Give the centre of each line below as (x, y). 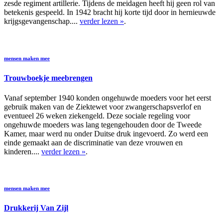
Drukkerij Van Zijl (36, 208)
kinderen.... (23, 151)
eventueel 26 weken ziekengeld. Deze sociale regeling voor (97, 115)
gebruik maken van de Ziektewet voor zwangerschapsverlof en (103, 107)
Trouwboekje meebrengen (48, 78)
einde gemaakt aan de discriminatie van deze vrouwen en (93, 142)
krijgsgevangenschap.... (42, 21)
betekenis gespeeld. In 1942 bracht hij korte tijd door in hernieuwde (110, 12)
